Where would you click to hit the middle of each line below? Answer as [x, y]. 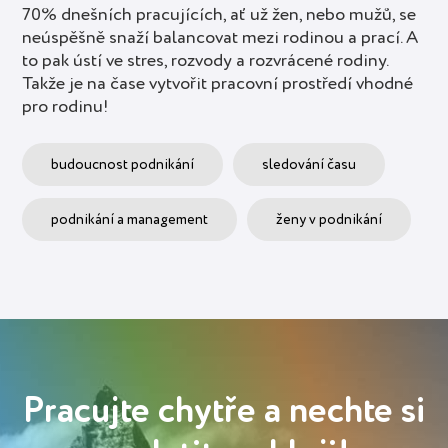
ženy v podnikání [328, 219]
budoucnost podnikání [123, 164]
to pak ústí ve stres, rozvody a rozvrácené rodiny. [205, 61]
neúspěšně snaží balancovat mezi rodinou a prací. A [220, 38]
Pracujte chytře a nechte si [224, 411]
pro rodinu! [66, 107]
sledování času [308, 164]
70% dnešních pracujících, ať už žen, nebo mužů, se [219, 15]
